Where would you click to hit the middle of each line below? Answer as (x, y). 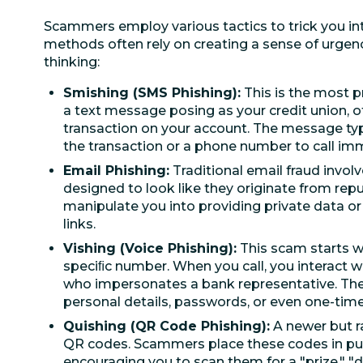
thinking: (72, 62)
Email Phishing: (116, 171)
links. (79, 224)
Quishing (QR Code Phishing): (167, 326)
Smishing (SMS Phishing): (152, 93)
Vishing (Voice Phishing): (150, 248)
